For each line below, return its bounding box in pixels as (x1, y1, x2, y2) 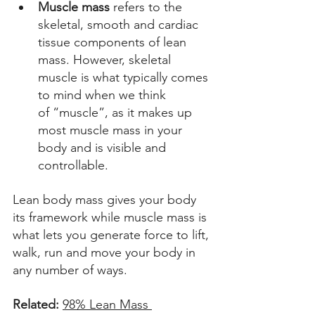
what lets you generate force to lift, (13, 227, 212, 243)
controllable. (38, 157, 112, 174)
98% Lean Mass (63, 297, 152, 313)
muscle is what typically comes (38, 70, 212, 86)
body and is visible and (38, 140, 169, 156)
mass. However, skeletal (38, 52, 174, 68)
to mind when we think (38, 87, 169, 103)
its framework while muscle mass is (13, 210, 210, 226)
